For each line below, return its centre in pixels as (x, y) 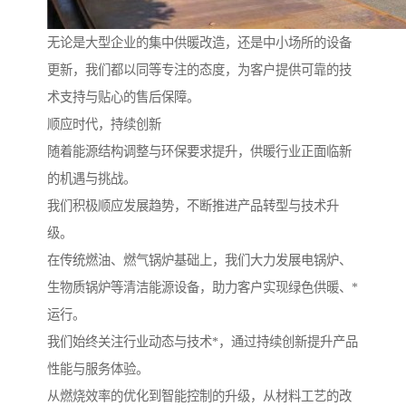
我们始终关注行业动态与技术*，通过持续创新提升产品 (203, 342)
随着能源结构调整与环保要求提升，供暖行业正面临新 (199, 152)
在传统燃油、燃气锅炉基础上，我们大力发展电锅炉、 (199, 261)
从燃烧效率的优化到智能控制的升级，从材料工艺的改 (199, 396)
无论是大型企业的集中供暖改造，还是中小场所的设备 (199, 43)
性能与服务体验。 (98, 369)
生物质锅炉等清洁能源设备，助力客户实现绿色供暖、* (203, 288)
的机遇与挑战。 (92, 179)
